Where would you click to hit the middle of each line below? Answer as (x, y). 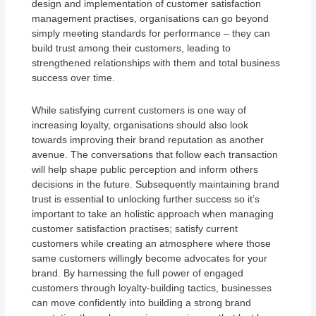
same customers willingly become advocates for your (150, 258)
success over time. (74, 78)
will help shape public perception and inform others (145, 169)
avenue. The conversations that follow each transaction (155, 154)
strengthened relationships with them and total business (156, 63)
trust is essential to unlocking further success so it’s (146, 199)
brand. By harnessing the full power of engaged (138, 273)
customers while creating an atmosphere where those (152, 243)
